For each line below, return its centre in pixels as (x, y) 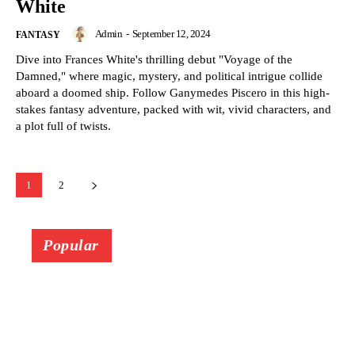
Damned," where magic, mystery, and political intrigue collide (169, 76)
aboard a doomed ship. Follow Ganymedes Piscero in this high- (173, 93)
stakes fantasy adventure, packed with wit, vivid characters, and (174, 110)
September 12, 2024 (171, 34)
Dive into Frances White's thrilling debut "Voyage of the (154, 60)
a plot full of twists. (63, 126)
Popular (71, 245)
